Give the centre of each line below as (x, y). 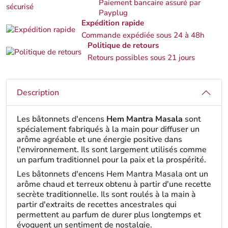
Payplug (113, 13)
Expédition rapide (113, 23)
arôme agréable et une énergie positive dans (99, 139)
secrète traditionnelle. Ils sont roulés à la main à (106, 194)
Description (38, 93)
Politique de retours (123, 45)
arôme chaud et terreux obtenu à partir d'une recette (114, 184)
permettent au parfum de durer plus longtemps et (109, 215)
